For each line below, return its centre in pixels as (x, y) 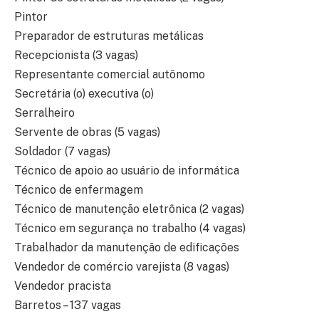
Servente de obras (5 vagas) (87, 132)
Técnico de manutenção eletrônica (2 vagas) (129, 209)
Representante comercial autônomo (110, 75)
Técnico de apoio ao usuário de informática (127, 171)
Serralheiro (45, 113)
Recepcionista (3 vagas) (76, 56)
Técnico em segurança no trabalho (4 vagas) (130, 229)
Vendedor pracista (63, 286)
